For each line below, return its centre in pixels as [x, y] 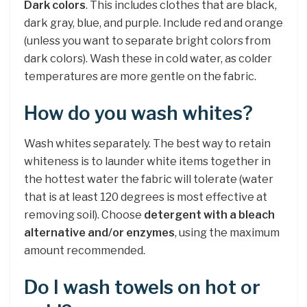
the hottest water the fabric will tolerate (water [149, 180]
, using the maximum [227, 233]
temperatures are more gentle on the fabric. [140, 77]
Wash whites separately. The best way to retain [147, 144]
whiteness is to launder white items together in [147, 162]
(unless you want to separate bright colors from [147, 41]
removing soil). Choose [84, 215]
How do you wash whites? [138, 113]
